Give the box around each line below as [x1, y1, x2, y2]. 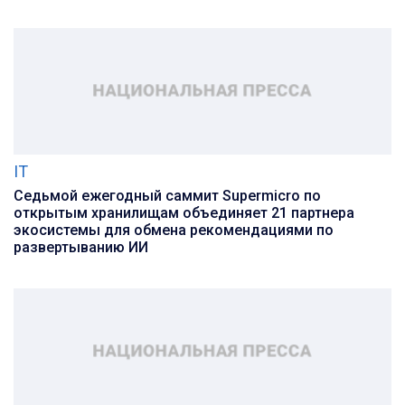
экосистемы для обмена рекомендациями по [14, 221, 334, 240]
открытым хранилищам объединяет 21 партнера [14, 204, 354, 222]
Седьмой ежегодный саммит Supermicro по [14, 187, 321, 205]
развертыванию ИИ [14, 239, 155, 257]
